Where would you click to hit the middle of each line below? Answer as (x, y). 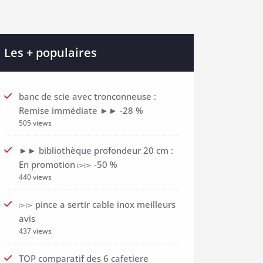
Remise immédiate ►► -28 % (81, 110)
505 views (35, 123)
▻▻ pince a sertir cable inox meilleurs (97, 204)
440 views (35, 177)
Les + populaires (50, 53)
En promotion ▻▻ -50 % (68, 164)
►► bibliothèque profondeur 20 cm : (96, 150)
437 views (35, 231)
